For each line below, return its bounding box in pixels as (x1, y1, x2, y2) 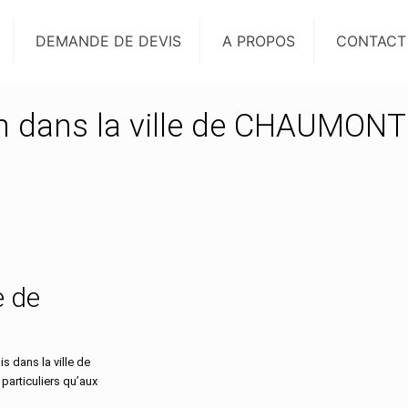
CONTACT (336, 32, 406, 50)
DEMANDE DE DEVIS (36, 32, 181, 50)
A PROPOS (222, 32, 295, 50)
